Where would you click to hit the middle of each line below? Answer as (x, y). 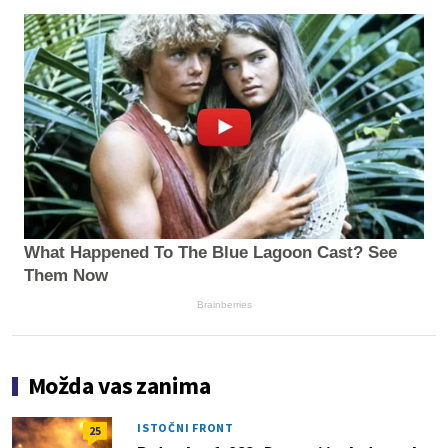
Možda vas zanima (119, 386)
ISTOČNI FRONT (185, 428)
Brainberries (224, 305)
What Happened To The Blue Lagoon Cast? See (210, 253)
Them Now (66, 276)
